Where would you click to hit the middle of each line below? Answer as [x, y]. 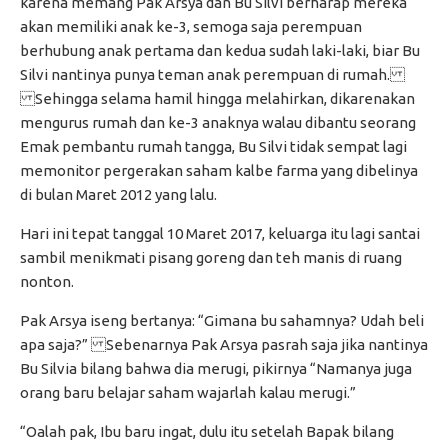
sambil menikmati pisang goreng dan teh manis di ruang [211, 258]
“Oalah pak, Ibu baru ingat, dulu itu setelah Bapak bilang [207, 432]
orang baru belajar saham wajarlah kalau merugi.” [188, 393]
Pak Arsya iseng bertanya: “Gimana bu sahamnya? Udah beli [222, 321]
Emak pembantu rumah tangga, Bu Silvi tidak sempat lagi [213, 147]
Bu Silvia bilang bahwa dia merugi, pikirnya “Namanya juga [216, 369]
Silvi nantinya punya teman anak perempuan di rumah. [212, 75]
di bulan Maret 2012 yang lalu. [118, 195]
